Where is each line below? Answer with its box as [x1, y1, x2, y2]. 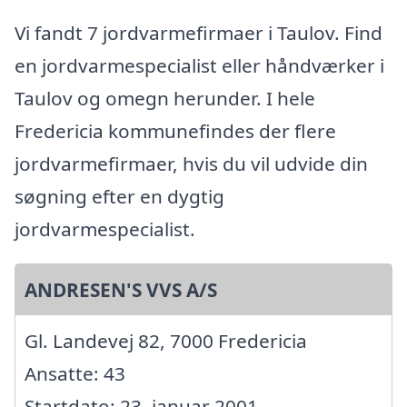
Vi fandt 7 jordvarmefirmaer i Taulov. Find [15, 20, 382, 46]
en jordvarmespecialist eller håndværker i [15, 53, 384, 79]
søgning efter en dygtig [15, 184, 224, 210]
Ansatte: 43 [25, 361, 125, 387]
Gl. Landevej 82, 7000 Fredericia [25, 328, 307, 354]
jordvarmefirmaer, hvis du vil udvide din [15, 151, 368, 177]
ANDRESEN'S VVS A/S [25, 277, 217, 303]
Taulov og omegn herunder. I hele [15, 85, 315, 112]
